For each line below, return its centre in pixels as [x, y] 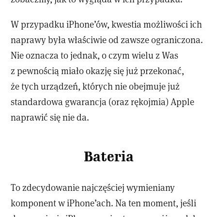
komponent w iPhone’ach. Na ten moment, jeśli [104, 203]
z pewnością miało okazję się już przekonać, [98, 70]
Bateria [108, 157]
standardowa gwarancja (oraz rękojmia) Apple [103, 101]
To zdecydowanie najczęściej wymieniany [93, 187]
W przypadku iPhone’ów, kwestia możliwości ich [107, 24]
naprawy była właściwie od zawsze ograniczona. [107, 39]
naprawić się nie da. [50, 117]
